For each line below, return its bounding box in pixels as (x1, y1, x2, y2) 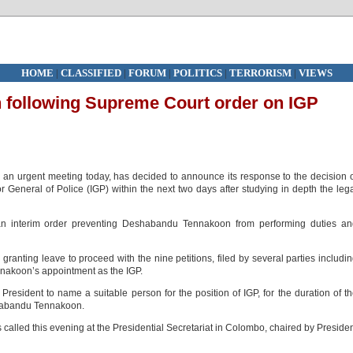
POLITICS (173, 67, 225, 79)
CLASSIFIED (60, 67, 121, 79)
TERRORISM (229, 67, 292, 79)
